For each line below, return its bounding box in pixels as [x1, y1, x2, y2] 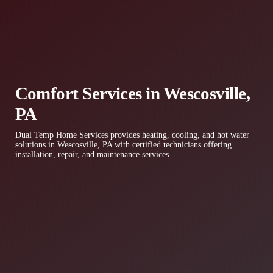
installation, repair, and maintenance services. [15, 149, 171, 159]
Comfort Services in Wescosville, [15, 83, 250, 103]
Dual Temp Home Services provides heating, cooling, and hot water [15, 130, 249, 140]
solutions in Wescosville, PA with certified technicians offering [15, 140, 232, 149]
